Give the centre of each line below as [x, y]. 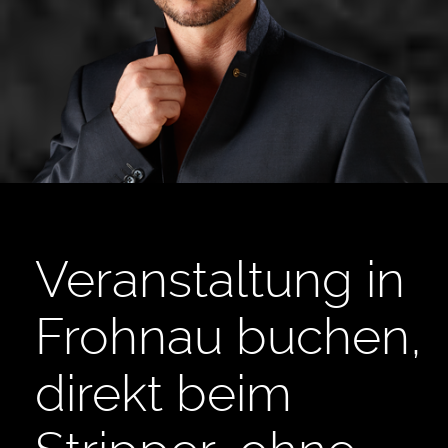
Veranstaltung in [220, 280]
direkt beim [163, 394]
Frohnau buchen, [228, 337]
